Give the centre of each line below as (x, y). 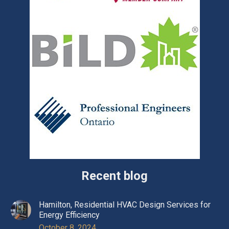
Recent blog (114, 176)
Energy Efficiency (69, 215)
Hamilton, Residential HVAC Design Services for (125, 205)
